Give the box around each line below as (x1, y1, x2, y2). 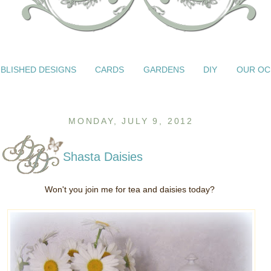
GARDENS (143, 64, 184, 74)
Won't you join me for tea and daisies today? (45, 184, 215, 194)
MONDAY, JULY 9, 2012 (68, 116, 194, 126)
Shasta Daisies (63, 150, 143, 163)
